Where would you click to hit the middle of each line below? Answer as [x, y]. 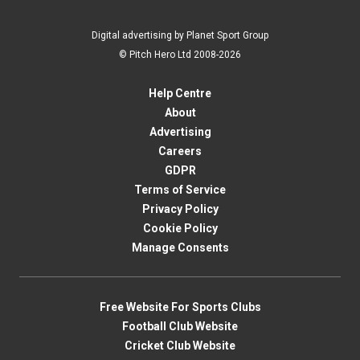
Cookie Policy [180, 228]
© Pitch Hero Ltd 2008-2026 [180, 55]
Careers [180, 151]
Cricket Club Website [180, 346]
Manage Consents [180, 247]
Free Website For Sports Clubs [180, 307]
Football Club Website [180, 326]
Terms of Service [180, 190]
